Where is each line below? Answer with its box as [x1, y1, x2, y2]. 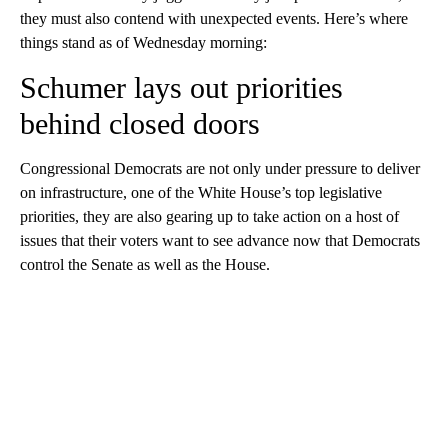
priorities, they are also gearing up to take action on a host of [20, 208, 399, 226]
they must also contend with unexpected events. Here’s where [20, 10, 408, 28]
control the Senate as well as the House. [20, 256, 270, 274]
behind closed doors [20, 107, 260, 141]
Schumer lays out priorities [20, 71, 343, 105]
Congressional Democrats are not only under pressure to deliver [20, 160, 420, 178]
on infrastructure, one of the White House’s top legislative [20, 184, 382, 202]
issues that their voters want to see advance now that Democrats [20, 232, 420, 250]
